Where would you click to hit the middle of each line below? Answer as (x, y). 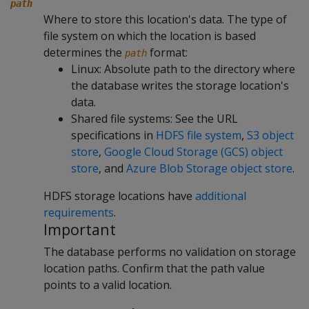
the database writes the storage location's (180, 86)
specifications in (113, 135)
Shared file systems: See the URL (154, 119)
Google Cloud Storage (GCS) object (193, 152)
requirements (79, 212)
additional (221, 196)
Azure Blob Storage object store (209, 168)
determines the (84, 52)
